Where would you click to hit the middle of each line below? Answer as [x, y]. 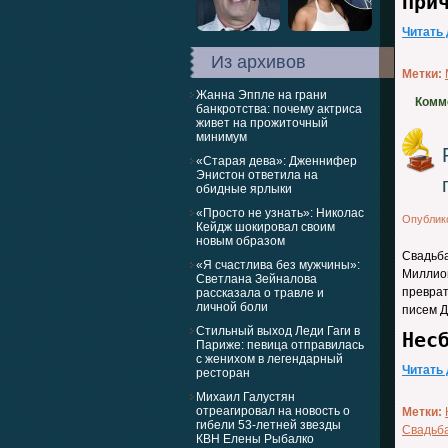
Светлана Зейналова [256, 279]
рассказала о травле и [260, 293]
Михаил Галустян [245, 397]
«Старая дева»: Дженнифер [276, 161]
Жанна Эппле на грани [261, 95]
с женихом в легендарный [269, 359]
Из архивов [258, 62]
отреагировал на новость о [273, 411]
